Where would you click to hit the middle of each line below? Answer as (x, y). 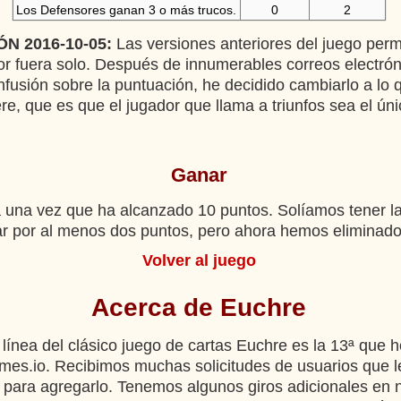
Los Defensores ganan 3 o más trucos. (126, 10)
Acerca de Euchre (199, 307)
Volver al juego (199, 260)
